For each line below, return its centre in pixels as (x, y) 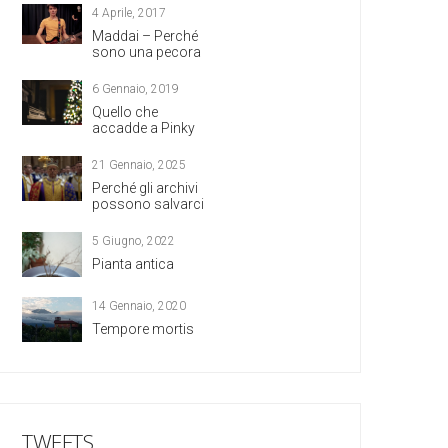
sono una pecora (146, 51)
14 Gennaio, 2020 (139, 305)
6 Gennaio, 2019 (135, 88)
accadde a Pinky (143, 127)
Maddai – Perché (145, 35)
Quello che (125, 111)
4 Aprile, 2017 (129, 12)
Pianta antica (133, 263)
